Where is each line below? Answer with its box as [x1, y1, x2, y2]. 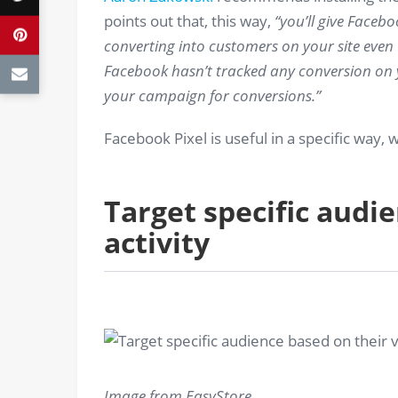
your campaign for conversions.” [104, 85, 321, 107]
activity [104, 223, 210, 262]
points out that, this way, [104, 11, 275, 32]
